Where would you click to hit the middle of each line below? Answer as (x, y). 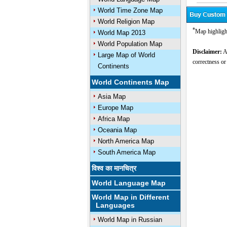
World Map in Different (131, 197)
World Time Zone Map (130, 10)
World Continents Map (131, 82)
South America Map (126, 152)
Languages (113, 205)
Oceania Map (117, 130)
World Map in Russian (130, 220)
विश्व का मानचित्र (114, 168)
